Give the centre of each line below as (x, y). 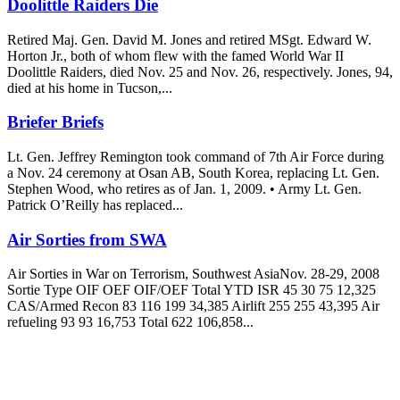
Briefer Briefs (55, 122)
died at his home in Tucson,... (90, 87)
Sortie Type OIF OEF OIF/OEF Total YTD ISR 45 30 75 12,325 (192, 290)
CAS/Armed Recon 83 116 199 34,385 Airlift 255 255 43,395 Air (193, 306)
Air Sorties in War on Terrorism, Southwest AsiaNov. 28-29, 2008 (193, 274)
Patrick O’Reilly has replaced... (95, 204)
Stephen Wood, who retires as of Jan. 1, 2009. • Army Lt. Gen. (184, 188)
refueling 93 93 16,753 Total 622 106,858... (130, 322)
